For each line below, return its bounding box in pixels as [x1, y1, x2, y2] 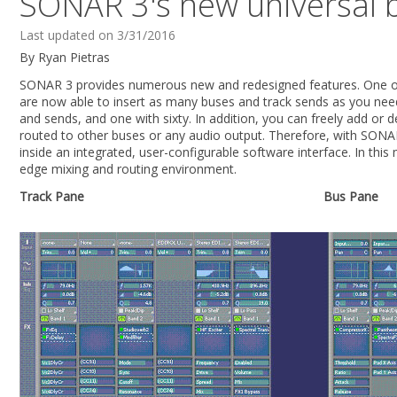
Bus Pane [323, 188, 378, 205]
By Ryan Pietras [19, 49, 110, 66]
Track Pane [19, 188, 84, 205]
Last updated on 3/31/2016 [19, 27, 175, 43]
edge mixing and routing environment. [19, 160, 237, 177]
